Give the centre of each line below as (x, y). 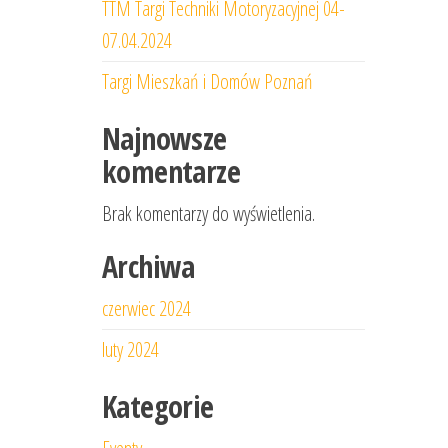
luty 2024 (130, 349)
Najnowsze (164, 138)
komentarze (171, 171)
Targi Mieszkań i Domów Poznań (207, 81)
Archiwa (148, 266)
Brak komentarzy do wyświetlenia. (208, 213)
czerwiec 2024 (146, 308)
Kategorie (158, 406)
